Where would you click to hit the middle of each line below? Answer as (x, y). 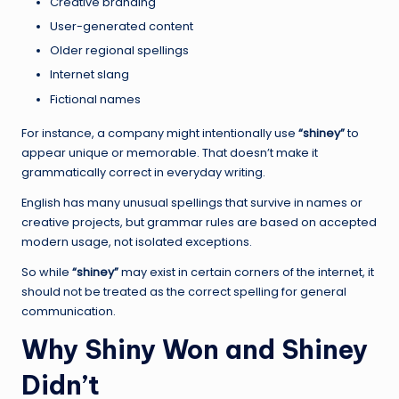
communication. (69, 311)
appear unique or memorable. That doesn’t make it (170, 152)
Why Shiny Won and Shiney (195, 349)
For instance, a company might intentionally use (160, 133)
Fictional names (95, 99)
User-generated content (122, 27)
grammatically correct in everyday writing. (143, 172)
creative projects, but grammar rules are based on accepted (199, 222)
